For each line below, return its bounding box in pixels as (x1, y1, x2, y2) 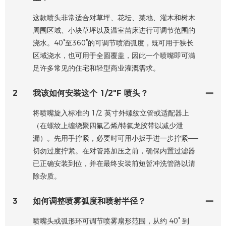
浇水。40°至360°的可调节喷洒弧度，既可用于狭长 (33, 38, 194, 47)
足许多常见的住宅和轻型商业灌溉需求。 (33, 63, 160, 73)
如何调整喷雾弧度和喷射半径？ (33, 196, 146, 206)
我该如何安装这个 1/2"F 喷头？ (33, 88, 148, 98)
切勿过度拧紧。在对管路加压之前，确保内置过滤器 (33, 146, 195, 155)
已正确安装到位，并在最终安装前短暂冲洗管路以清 (33, 158, 195, 168)
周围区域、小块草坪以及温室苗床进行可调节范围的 (33, 25, 195, 35)
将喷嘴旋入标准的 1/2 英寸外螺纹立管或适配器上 (33, 108, 189, 118)
